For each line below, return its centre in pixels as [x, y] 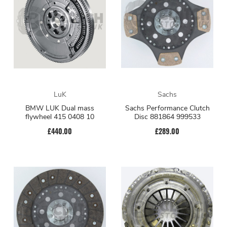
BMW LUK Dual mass [60, 108]
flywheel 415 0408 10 [60, 117]
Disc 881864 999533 [167, 117]
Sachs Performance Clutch [167, 108]
